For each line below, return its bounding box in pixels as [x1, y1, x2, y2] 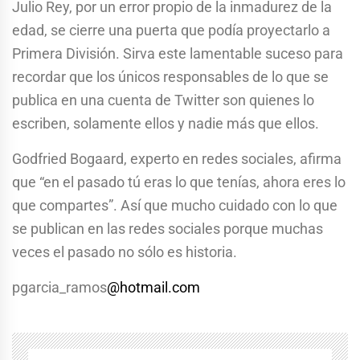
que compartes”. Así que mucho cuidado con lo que [12, 196, 337, 214]
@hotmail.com [107, 278, 200, 296]
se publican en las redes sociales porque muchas [12, 219, 323, 237]
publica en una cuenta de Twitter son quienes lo [12, 91, 314, 108]
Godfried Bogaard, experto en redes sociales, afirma [12, 149, 342, 167]
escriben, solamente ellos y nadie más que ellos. [12, 114, 319, 132]
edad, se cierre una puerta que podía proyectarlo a [12, 21, 330, 39]
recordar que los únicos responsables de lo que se [12, 67, 329, 85]
